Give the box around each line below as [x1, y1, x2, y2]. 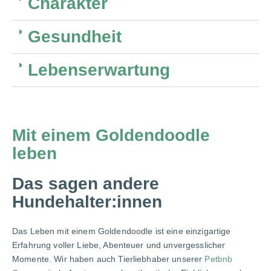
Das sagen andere [12, 174, 159, 193]
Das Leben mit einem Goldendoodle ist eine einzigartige [12, 226, 231, 236]
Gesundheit [28, 27, 122, 46]
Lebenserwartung [28, 60, 170, 79]
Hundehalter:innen [12, 192, 162, 211]
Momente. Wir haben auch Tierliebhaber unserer [12, 253, 205, 264]
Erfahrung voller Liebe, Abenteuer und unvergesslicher [12, 240, 226, 250]
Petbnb [204, 253, 233, 264]
